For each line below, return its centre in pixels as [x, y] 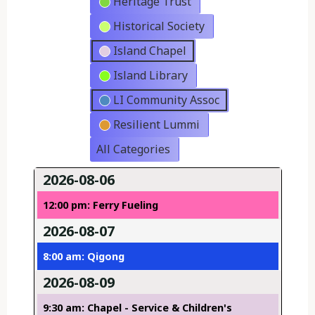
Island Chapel [149, 51]
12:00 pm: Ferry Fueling [100, 205]
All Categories [133, 149]
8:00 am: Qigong [83, 257]
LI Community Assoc [166, 100]
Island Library [150, 76]
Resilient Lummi [156, 125]
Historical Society [159, 26]
